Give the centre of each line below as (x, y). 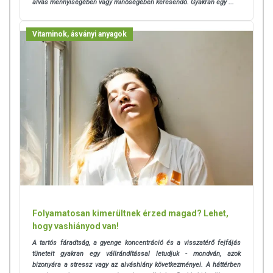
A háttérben (223, 265)
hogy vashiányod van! (76, 226)
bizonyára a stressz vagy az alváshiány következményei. (119, 265)
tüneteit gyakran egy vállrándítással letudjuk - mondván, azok (136, 254)
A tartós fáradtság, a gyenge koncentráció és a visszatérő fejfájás (136, 243)
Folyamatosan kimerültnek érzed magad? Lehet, (130, 214)
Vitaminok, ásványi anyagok (80, 34)
